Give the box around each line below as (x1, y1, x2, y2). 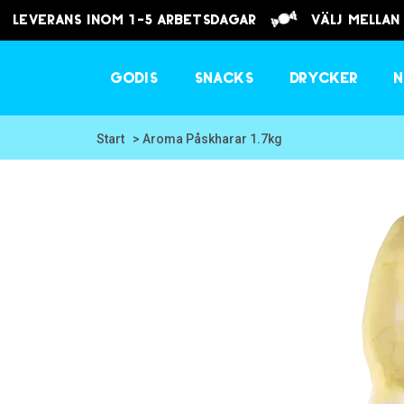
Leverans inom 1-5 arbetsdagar (14, 14, 271, 28)
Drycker (290, 71, 358, 87)
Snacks (195, 71, 254, 87)
